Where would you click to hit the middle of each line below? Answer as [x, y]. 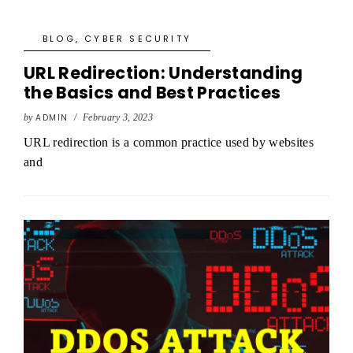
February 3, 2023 [118, 117]
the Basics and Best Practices [152, 93]
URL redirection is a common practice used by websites [169, 142]
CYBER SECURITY [138, 39]
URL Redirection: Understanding [163, 73]
